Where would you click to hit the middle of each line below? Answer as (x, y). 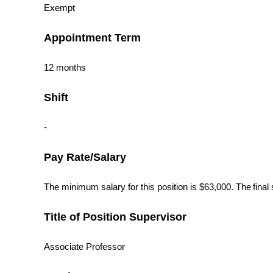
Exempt (59, 8)
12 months (65, 68)
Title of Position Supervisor (115, 217)
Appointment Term (92, 38)
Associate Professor (84, 247)
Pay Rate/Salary (85, 157)
